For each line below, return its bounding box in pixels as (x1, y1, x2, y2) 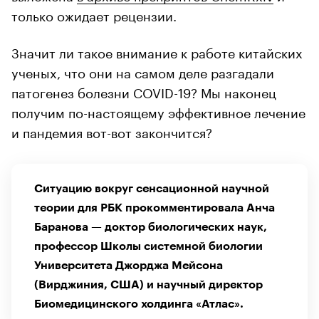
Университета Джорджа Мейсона (34, 259, 223, 271)
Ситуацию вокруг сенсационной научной (34, 182, 269, 194)
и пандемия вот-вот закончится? (11, 120, 212, 141)
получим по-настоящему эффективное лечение (11, 100, 305, 121)
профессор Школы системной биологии (34, 240, 263, 252)
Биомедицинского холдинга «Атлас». (34, 298, 244, 310)
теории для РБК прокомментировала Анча (34, 202, 275, 214)
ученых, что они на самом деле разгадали (11, 61, 274, 81)
